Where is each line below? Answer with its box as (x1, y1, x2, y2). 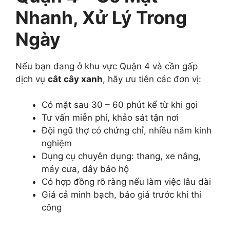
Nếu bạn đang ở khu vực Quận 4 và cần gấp (15, 61, 198, 71)
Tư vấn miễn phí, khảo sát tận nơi (42, 112, 179, 123)
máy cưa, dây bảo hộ (42, 164, 129, 175)
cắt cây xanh (48, 73, 103, 84)
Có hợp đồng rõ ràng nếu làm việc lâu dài (42, 177, 211, 187)
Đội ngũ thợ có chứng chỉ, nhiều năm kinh (42, 125, 212, 136)
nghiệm (42, 138, 72, 149)
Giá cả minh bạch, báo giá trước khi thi (42, 189, 201, 200)
